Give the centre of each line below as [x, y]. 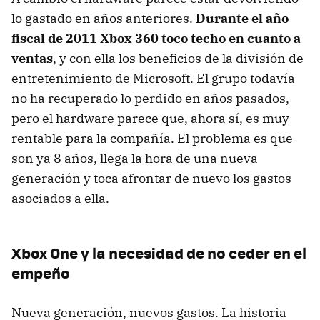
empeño [41, 273]
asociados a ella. [60, 199]
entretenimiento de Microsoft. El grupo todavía [153, 79]
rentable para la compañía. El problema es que [152, 139]
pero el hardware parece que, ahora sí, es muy [150, 119]
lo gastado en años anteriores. [104, 19]
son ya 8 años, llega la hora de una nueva [135, 159]
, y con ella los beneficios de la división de [178, 59]
